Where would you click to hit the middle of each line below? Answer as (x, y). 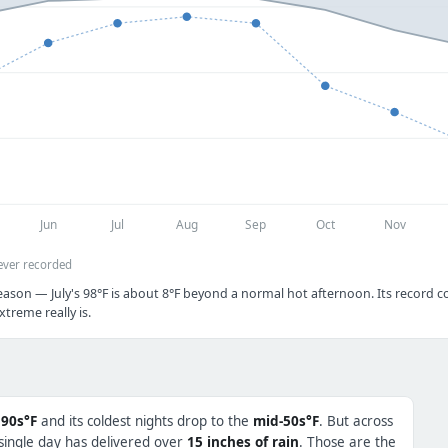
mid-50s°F (286, 420)
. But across (356, 420)
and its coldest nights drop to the (145, 420)
